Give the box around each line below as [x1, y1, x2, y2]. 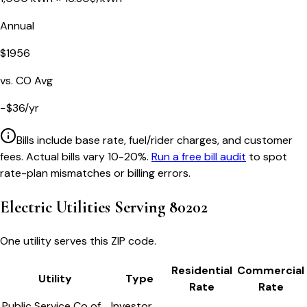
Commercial [237, 263, 304, 278]
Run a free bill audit [151, 149, 246, 164]
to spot [249, 149, 287, 164]
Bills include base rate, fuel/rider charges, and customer [16, 132, 293, 147]
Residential [171, 263, 232, 278]
